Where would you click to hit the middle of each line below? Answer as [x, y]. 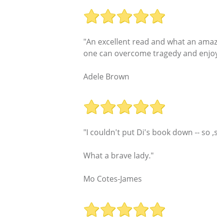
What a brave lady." [118, 156]
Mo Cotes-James [113, 179]
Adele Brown [106, 76]
